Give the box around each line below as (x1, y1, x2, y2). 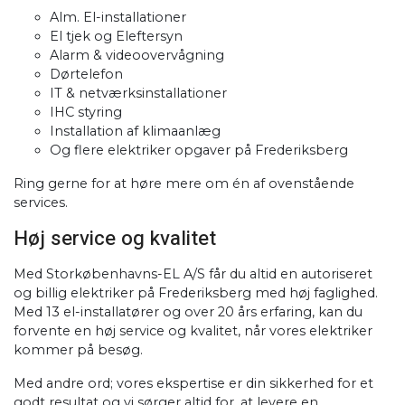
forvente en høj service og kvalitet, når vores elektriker (14, 323, 372, 339)
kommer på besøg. (14, 342, 143, 358)
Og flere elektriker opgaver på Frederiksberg (50, 142, 348, 158)
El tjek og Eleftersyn (50, 28, 183, 44)
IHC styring (50, 104, 122, 120)
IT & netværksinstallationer (50, 85, 227, 101)
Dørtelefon (50, 66, 123, 82)
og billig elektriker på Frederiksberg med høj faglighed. (14, 285, 378, 301)
